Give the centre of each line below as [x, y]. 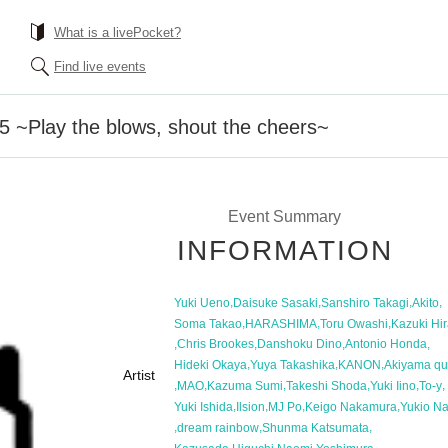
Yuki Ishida [203, 406]
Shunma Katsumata [315, 427]
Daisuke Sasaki [275, 302]
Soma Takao [208, 323]
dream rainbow [218, 427]
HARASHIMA [281, 323]
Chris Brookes [215, 344]
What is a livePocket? [117, 32]
